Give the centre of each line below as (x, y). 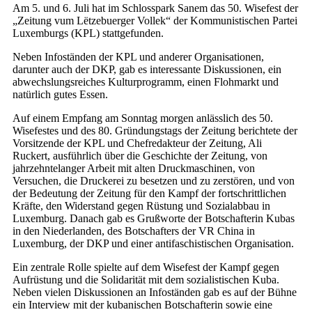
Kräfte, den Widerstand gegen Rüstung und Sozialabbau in (141, 206)
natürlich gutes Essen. (60, 95)
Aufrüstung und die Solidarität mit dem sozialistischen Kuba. (146, 280)
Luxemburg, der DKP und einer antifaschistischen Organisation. (153, 244)
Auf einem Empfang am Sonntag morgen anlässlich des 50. (143, 118)
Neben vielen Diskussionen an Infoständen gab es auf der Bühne (155, 292)
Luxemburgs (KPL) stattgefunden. (88, 33)
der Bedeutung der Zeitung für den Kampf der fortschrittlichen (149, 194)
